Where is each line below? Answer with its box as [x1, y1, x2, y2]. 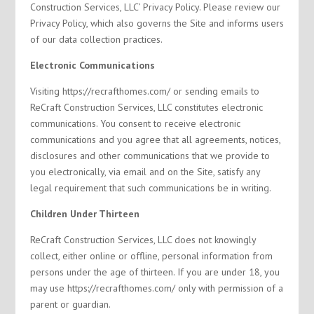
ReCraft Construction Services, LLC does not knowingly [29, 233, 256, 246]
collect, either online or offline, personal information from [29, 250, 273, 262]
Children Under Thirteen [29, 207, 139, 220]
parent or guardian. [29, 298, 111, 310]
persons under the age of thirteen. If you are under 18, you [29, 266, 280, 278]
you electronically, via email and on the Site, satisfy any [29, 165, 260, 178]
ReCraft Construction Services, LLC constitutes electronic [29, 101, 263, 114]
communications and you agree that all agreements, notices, [29, 133, 280, 146]
